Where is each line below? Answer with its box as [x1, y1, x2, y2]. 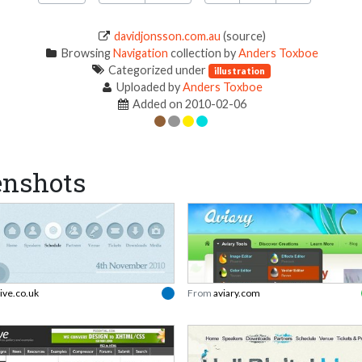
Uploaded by [114, 80, 183, 95]
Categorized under [106, 63, 209, 78]
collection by [167, 46, 238, 61]
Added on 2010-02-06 [130, 97, 247, 112]
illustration [214, 65, 266, 77]
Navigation [112, 46, 168, 61]
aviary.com [213, 287, 260, 300]
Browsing [58, 46, 113, 61]
